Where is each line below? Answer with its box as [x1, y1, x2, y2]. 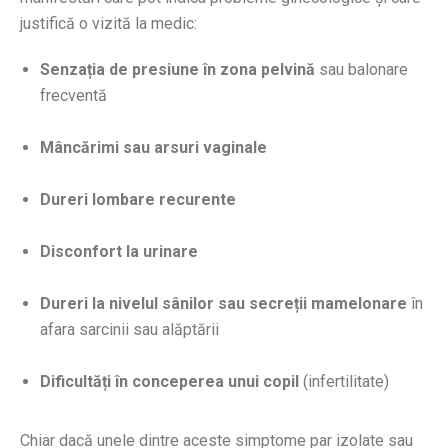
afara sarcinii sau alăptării [40, 320, 219, 340]
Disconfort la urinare [40, 242, 198, 262]
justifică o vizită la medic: [20, 14, 197, 34]
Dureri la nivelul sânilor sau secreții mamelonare [40, 294, 407, 314]
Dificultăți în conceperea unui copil [40, 372, 299, 392]
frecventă [40, 86, 107, 106]
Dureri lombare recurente [40, 190, 236, 210]
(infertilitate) [299, 372, 389, 392]
